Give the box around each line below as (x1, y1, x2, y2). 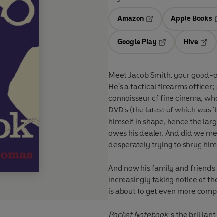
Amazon (117, 15, 144, 23)
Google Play (117, 38, 156, 46)
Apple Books (170, 15, 212, 23)
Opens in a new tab (145, 21, 208, 30)
